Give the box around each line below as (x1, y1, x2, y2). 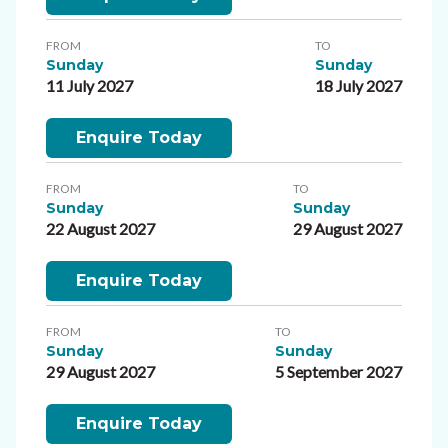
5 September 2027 (275, 361, 402, 381)
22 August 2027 (46, 218, 155, 238)
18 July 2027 (315, 75, 402, 95)
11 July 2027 (46, 75, 133, 95)
